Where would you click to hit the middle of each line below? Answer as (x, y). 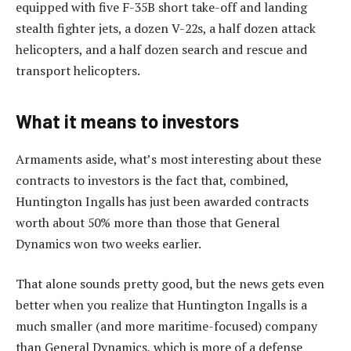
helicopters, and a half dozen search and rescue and (161, 50)
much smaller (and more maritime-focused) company (166, 326)
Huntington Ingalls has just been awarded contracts (162, 201)
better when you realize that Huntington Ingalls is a (161, 305)
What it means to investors (127, 121)
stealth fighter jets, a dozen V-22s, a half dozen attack (166, 29)
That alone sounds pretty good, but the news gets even (170, 284)
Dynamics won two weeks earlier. (109, 243)
